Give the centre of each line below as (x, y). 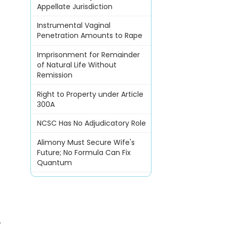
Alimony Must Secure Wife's (86, 142)
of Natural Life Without (77, 65)
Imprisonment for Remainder (88, 55)
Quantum (54, 162)
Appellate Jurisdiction (74, 6)
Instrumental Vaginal (73, 26)
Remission (54, 75)
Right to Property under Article (90, 94)
